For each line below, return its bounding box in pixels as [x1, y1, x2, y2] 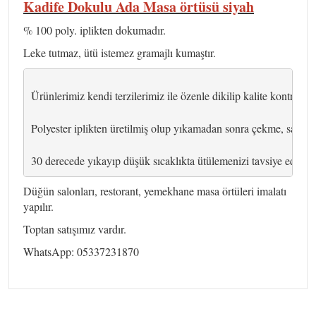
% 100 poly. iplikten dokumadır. [23, 22, 166, 37]
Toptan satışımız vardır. [23, 221, 130, 236]
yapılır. [23, 198, 54, 214]
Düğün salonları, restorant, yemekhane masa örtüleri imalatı [23, 183, 286, 198]
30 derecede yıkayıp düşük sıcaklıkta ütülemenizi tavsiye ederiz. [30, 153, 315, 169]
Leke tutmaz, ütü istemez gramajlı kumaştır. [23, 44, 216, 60]
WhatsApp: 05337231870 [23, 243, 139, 259]
